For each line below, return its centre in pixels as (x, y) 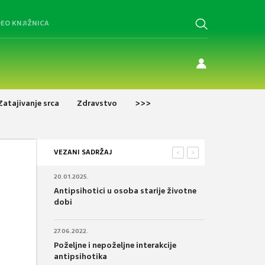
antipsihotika (80, 256)
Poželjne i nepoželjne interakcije (115, 245)
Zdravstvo (97, 103)
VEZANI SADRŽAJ (83, 152)
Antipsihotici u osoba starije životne (125, 190)
